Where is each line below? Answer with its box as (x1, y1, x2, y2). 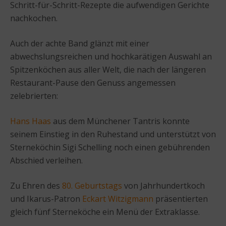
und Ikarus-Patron (10, 193, 82, 204)
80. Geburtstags (62, 180, 122, 191)
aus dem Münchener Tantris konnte (51, 115, 190, 127)
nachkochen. (10, 12, 58, 24)
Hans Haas (10, 115, 51, 127)
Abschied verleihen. (10, 154, 83, 166)
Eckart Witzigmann (82, 193, 153, 204)
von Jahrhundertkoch (122, 180, 205, 191)
